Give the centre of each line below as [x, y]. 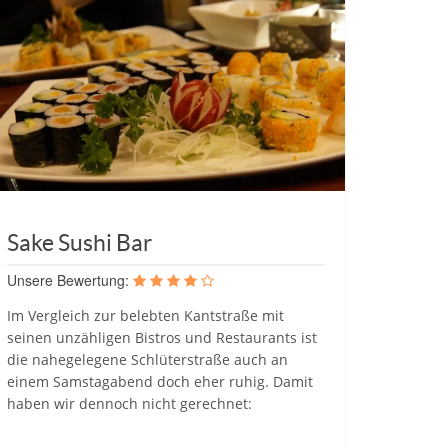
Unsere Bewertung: [68, 279]
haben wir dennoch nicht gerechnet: [129, 403]
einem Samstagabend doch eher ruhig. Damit [160, 381]
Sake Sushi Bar [79, 242]
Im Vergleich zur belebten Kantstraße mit [145, 315]
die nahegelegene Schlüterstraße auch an [147, 359]
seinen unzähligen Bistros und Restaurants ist [162, 337]
